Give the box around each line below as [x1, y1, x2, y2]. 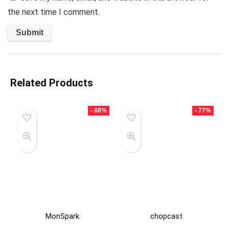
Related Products [10, 77, 93, 89]
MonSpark [45, 211, 79, 221]
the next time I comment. [8, 7, 100, 17]
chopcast [150, 211, 183, 221]
